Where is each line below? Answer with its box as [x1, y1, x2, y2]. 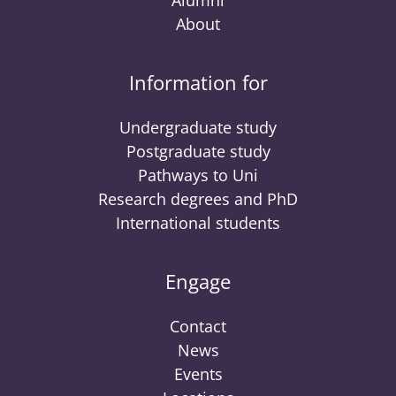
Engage [165, 269, 231, 294]
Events [173, 363, 223, 385]
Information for [128, 70, 268, 95]
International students [116, 212, 280, 233]
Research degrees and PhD [98, 188, 298, 209]
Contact [170, 316, 226, 337]
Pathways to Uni [138, 164, 258, 186]
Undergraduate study [119, 117, 277, 138]
